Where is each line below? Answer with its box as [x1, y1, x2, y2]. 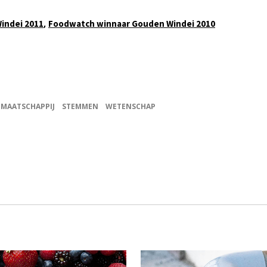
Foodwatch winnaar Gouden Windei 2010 [48, 17, 215, 29]
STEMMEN [62, 101, 98, 111]
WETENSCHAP [105, 101, 156, 111]
